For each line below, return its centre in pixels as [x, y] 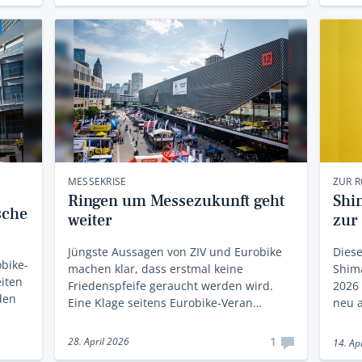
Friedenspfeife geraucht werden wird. [170, 286]
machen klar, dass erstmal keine [155, 269]
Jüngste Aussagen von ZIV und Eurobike [175, 252]
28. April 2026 [98, 342]
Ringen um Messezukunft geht [176, 202]
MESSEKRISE [97, 182]
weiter [90, 221]
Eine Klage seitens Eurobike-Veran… [164, 303]
